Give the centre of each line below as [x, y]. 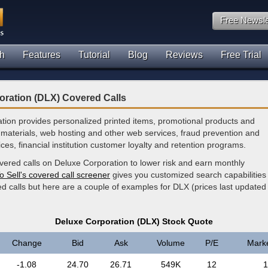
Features [42, 55]
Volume [170, 243]
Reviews [184, 55]
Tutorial [94, 55]
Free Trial [241, 55]
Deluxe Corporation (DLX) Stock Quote [134, 221]
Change [27, 243]
